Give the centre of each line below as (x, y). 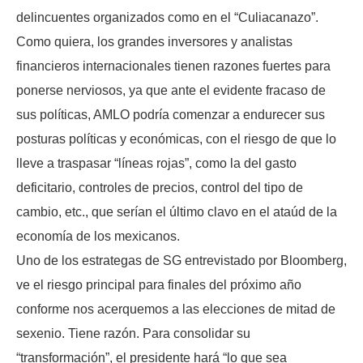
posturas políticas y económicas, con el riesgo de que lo (176, 139)
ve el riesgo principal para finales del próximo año (159, 285)
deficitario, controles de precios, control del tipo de (160, 188)
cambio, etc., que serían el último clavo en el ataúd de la (177, 212)
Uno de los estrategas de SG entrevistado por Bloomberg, (181, 261)
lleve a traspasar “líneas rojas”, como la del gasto (156, 164)
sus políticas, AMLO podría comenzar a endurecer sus (171, 115)
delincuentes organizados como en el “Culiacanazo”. (167, 18)
